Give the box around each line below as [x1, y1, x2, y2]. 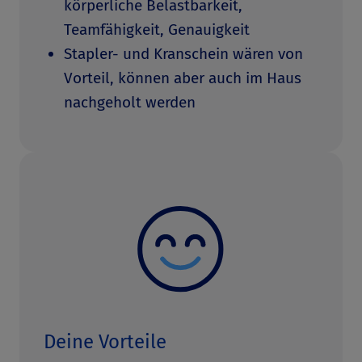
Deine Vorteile [44, 330, 166, 353]
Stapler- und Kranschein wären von [64, 44, 303, 63]
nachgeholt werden [64, 93, 196, 112]
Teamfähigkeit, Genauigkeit [64, 20, 250, 39]
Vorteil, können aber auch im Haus [64, 69, 301, 87]
